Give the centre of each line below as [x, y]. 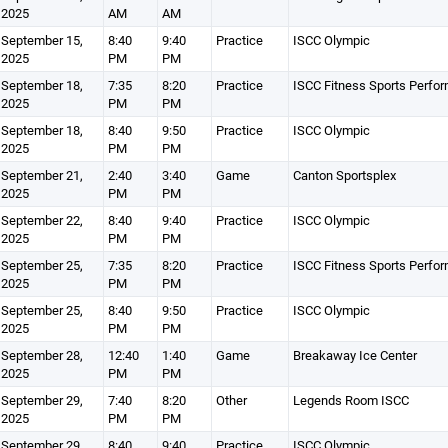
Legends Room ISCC [350, 400]
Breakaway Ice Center [354, 355]
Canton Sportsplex [344, 175]
